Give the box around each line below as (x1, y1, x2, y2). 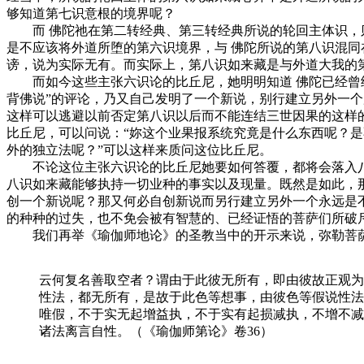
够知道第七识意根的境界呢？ (6, 6, 175, 21)
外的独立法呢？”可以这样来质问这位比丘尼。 (6, 143, 272, 158)
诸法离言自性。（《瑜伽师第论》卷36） (39, 324, 273, 339)
